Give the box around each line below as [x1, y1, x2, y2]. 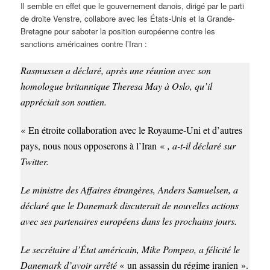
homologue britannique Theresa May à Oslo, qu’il [20, 79, 213, 92]
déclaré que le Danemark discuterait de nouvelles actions [20, 198, 239, 212]
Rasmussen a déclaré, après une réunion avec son [20, 63, 212, 77]
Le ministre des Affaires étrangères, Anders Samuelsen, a [20, 183, 239, 196]
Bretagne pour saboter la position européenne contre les [20, 25, 216, 37]
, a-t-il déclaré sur [168, 139, 236, 152]
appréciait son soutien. [20, 95, 107, 108]
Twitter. [20, 154, 49, 168]
